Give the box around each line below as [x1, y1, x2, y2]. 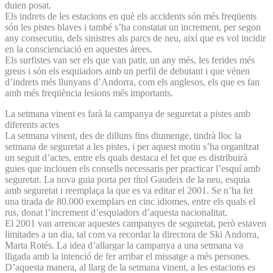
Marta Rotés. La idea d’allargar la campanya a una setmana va [5, 239, 243, 250]
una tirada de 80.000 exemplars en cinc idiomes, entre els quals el [5, 196, 255, 207]
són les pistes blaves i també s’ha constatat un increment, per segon [5, 21, 261, 32]
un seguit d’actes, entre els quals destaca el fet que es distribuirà [5, 152, 247, 163]
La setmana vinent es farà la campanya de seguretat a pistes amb [5, 108, 250, 119]
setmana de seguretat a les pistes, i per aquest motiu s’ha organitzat [5, 141, 259, 152]
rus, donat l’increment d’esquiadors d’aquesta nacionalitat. [5, 207, 227, 218]
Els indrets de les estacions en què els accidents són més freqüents [5, 10, 257, 21]
